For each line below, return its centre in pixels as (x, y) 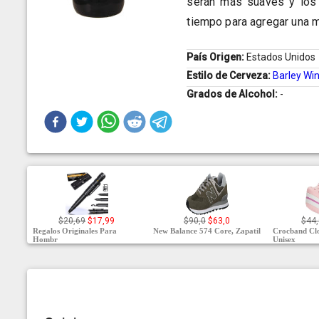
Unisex (284, 239)
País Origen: (217, 57)
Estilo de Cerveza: (230, 76)
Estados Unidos (281, 57)
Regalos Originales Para (75, 230)
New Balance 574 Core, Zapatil (206, 230)
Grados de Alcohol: (234, 94)
